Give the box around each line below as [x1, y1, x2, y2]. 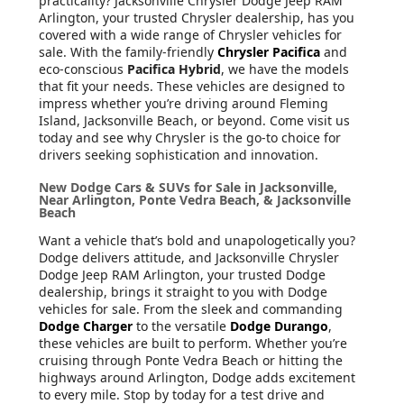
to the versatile [133, 317, 230, 335]
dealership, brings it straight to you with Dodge [39, 282, 327, 300]
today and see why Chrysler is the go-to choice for [39, 128, 341, 146]
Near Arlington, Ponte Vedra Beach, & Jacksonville [39, 190, 351, 208]
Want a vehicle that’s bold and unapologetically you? [39, 231, 355, 249]
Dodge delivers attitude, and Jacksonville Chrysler [39, 248, 339, 266]
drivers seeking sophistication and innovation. [39, 145, 318, 163]
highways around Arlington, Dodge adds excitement [39, 368, 355, 386]
